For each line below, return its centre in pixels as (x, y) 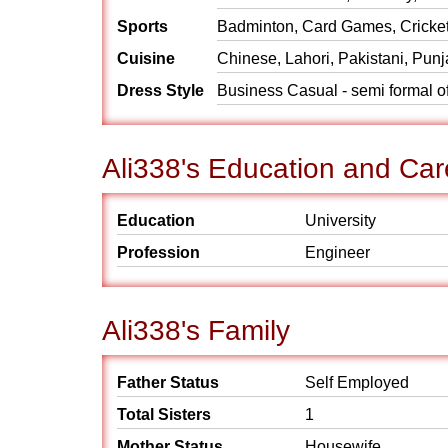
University (340, 220)
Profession (158, 252)
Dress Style (160, 90)
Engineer (337, 252)
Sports (142, 26)
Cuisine (146, 58)
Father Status (168, 382)
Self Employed (357, 382)
